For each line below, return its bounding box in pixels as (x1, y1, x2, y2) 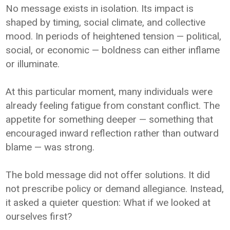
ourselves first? (6, 210, 72, 222)
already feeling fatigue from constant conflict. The (6, 99, 220, 111)
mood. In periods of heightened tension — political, (6, 30, 222, 42)
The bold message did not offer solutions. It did (6, 168, 210, 181)
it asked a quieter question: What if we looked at (6, 196, 211, 208)
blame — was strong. (6, 141, 95, 153)
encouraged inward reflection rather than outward (6, 127, 219, 139)
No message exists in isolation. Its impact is (6, 2, 194, 14)
